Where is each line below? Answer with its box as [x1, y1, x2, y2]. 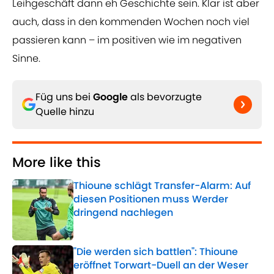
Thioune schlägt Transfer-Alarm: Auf [73, 179, 251, 193]
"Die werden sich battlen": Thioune [73, 245, 238, 259]
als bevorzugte [128, 90, 202, 105]
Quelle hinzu [35, 105, 94, 119]
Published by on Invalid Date [73, 218, 191, 231]
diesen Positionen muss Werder [73, 192, 228, 207]
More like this [12, 153, 101, 172]
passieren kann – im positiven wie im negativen [12, 33, 242, 48]
